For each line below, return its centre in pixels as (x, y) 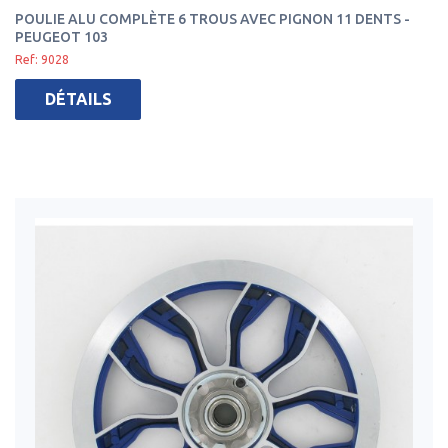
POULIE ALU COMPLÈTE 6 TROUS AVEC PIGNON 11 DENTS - (212, 19)
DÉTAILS (78, 99)
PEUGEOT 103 (61, 37)
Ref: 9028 (42, 59)
